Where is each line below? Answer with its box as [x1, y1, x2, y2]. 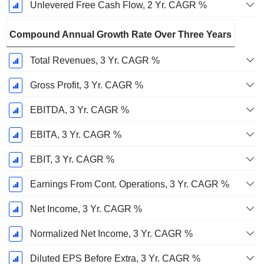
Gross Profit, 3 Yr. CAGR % [29, 80, 143, 91]
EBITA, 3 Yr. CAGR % [29, 130, 121, 140]
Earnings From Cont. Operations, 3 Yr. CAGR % [29, 179, 229, 190]
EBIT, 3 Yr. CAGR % [29, 154, 114, 165]
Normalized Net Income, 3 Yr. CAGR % [29, 229, 193, 239]
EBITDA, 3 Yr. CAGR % [29, 105, 129, 115]
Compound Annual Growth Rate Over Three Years [9, 29, 232, 40]
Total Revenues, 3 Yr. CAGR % [29, 55, 160, 66]
